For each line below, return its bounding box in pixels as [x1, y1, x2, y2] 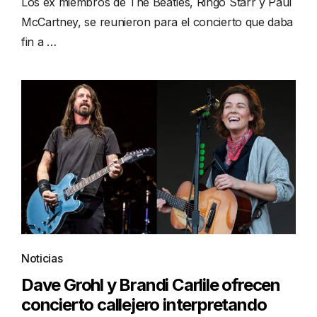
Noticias [21, 251, 63, 266]
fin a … [21, 34, 57, 49]
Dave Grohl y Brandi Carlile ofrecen [21, 275, 280, 296]
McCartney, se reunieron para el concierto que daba [21, 14, 293, 29]
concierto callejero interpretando [21, 294, 267, 316]
